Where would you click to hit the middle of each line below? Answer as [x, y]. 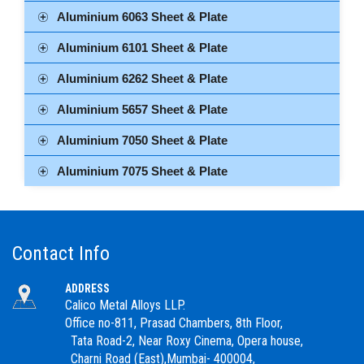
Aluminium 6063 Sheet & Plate [142, 16]
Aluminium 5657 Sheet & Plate [142, 109]
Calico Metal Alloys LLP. [125, 305]
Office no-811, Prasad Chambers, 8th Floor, [174, 323]
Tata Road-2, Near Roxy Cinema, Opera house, [158, 340]
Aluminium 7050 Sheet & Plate [142, 140]
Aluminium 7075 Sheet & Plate [142, 171]
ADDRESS [87, 288]
